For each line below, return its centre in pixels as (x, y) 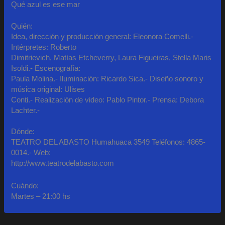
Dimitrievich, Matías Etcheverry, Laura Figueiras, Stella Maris (111, 58)
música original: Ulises (48, 89)
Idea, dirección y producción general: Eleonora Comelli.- (102, 36)
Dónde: (23, 132)
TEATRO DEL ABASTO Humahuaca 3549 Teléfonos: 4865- (108, 142)
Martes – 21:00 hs (41, 196)
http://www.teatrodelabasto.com (63, 163)
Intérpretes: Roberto (44, 47)
